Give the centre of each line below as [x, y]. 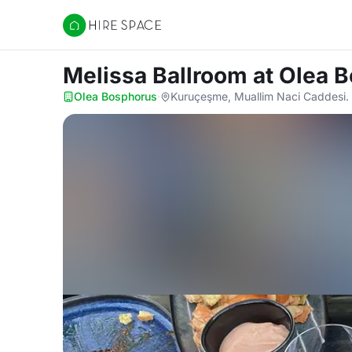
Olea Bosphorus [115, 96]
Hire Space [95, 33]
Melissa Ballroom [158, 75]
